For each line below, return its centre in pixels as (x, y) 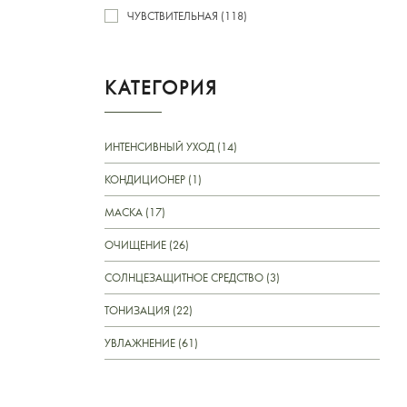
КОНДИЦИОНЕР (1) (153, 179)
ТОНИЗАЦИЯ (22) (149, 310)
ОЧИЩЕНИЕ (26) (147, 244)
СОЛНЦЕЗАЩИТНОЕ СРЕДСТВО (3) (192, 277)
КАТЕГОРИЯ (161, 87)
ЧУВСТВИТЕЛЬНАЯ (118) (187, 15)
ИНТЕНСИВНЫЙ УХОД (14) (171, 146)
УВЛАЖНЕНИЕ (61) (151, 342)
